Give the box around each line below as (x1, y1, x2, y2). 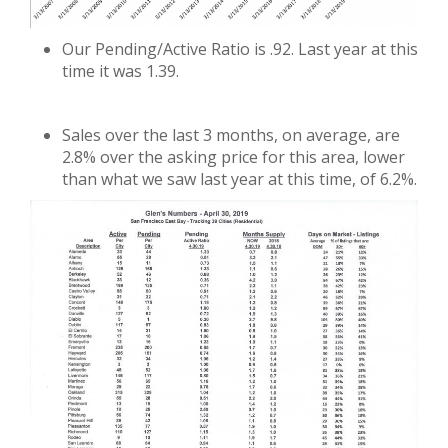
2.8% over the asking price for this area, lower (62, 145, 405, 168)
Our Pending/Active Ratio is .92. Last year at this (62, 37, 418, 60)
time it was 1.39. (62, 59, 179, 82)
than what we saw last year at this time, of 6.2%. (62, 167, 417, 190)
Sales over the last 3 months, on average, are (62, 123, 400, 146)
